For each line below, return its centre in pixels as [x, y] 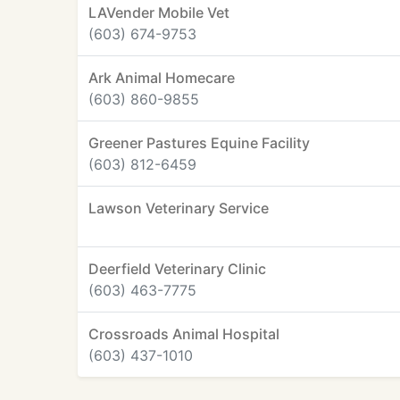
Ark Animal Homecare [162, 78]
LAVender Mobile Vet [159, 12]
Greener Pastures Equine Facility [199, 143]
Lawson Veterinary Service [179, 208]
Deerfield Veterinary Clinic [177, 269]
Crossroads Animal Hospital [184, 334]
